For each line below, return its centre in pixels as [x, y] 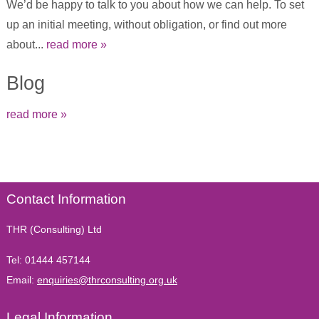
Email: [21, 279]
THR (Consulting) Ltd [54, 230]
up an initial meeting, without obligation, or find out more [146, 24]
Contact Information [66, 199]
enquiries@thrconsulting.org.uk [107, 280]
